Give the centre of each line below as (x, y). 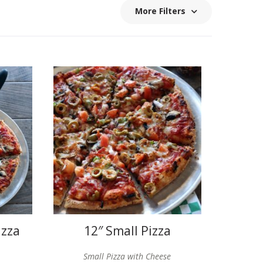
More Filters (161, 11)
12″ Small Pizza (127, 231)
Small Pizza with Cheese (127, 256)
